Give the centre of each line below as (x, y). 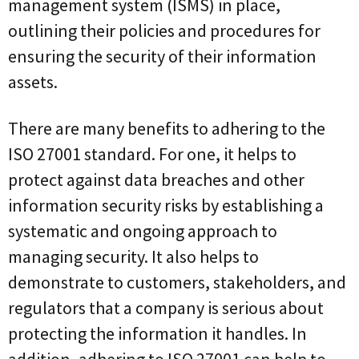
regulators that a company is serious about (166, 307)
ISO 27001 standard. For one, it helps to (152, 153)
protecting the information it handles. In (157, 333)
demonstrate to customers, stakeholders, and (177, 282)
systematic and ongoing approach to (143, 230)
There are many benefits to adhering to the (167, 128)
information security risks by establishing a (166, 205)
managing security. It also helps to (133, 256)
